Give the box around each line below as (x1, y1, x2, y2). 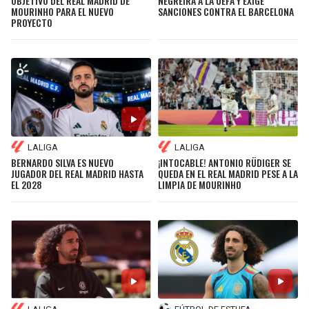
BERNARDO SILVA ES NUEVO (11, 155, 114, 170)
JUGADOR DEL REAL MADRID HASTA (11, 166, 143, 181)
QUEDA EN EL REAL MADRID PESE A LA (158, 166, 298, 181)
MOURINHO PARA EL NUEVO (11, 3, 114, 19)
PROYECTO (11, 14, 52, 30)
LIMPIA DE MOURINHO (158, 177, 241, 192)
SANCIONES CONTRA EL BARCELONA (158, 3, 294, 19)
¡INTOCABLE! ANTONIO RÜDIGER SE (158, 155, 291, 170)
